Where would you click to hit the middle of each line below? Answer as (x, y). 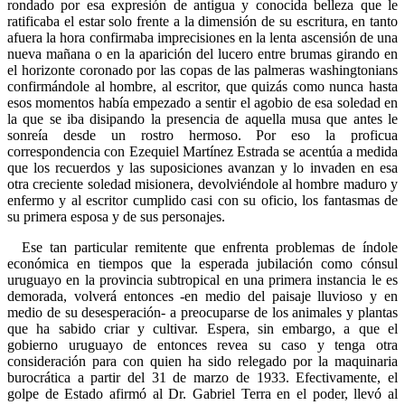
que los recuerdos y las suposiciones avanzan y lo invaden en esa (202, 167)
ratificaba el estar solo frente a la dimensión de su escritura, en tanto (202, 21)
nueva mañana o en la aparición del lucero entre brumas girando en (202, 53)
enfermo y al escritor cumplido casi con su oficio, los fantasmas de (202, 200)
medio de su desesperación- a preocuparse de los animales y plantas (202, 312)
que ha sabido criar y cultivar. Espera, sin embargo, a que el (202, 328)
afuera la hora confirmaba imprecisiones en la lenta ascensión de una (202, 37)
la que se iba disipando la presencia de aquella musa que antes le (202, 118)
